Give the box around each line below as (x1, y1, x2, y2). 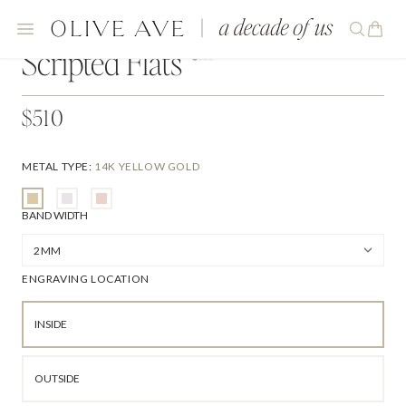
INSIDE (34, 317, 67, 331)
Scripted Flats (22, 42, 182, 83)
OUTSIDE (34, 372, 80, 385)
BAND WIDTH (22, 208, 88, 222)
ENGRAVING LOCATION (22, 272, 150, 285)
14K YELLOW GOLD (94, 159, 200, 173)
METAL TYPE (22, 159, 89, 173)
